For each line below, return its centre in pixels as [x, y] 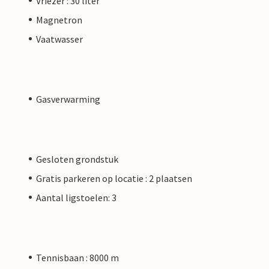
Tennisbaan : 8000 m [77, 257]
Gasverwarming [68, 99]
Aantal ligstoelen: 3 [76, 197]
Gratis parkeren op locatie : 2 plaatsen [114, 178]
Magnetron [59, 20]
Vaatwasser [59, 39]
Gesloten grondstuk [77, 159]
